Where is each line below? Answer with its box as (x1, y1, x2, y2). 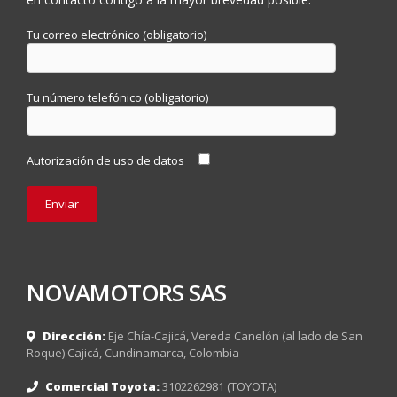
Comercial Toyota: (45, 378, 160, 395)
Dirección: (43, 327, 105, 344)
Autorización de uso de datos (27, 152, 187, 169)
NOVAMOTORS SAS (27, 276, 226, 308)
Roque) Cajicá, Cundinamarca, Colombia (27, 344, 239, 361)
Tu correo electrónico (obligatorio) (27, 27, 206, 43)
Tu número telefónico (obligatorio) (27, 90, 208, 106)
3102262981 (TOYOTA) (162, 378, 276, 395)
